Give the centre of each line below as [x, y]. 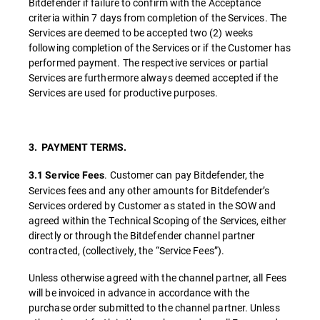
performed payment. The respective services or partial [149, 62]
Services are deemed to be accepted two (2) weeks [141, 32]
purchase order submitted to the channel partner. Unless [154, 307]
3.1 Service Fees [67, 175]
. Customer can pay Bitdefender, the [184, 175]
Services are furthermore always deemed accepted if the [154, 77]
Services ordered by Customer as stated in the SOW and [152, 205]
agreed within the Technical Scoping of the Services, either [157, 220]
